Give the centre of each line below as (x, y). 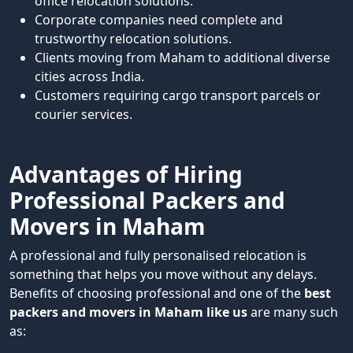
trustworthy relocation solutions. (133, 39)
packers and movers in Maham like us (130, 312)
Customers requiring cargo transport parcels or (178, 95)
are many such (294, 312)
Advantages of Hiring (126, 174)
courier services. (84, 114)
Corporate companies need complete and (159, 20)
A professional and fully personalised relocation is (158, 255)
